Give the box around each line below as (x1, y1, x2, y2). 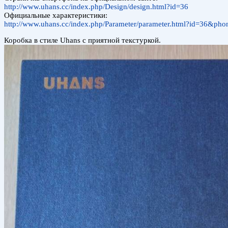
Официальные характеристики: (4, 11, 107, 19)
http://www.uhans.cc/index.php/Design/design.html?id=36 (4, 2, 188, 11)
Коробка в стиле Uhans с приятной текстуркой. (4, 36, 161, 44)
